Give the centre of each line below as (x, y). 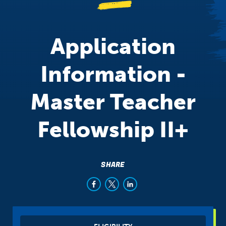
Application (113, 46)
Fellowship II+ (113, 130)
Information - (113, 74)
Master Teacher (113, 102)
